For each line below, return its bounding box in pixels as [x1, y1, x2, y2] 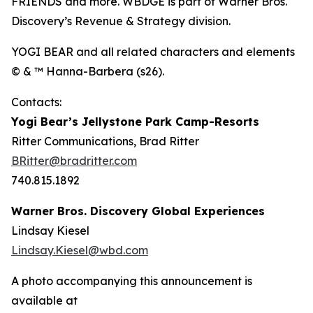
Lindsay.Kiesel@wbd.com [11, 243, 148, 258]
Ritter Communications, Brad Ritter [11, 134, 199, 149]
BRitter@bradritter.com [11, 154, 137, 168]
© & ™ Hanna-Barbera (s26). [11, 64, 164, 79]
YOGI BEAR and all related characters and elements [11, 45, 295, 59]
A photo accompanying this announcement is [11, 274, 252, 289]
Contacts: [11, 95, 61, 110]
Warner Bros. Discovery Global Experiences [11, 204, 265, 219]
